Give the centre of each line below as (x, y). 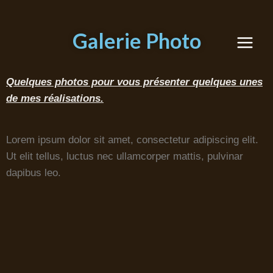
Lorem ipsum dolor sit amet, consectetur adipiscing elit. (132, 140)
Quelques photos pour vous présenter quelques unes (134, 82)
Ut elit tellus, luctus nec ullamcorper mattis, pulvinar (125, 156)
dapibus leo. (34, 173)
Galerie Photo (136, 41)
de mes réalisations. (55, 98)
